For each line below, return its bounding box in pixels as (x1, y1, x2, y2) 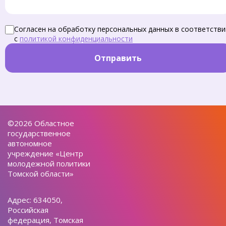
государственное (8, 128, 71, 138)
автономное (8, 138, 52, 148)
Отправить (94, 52, 142, 64)
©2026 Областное (8, 118, 74, 128)
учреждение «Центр (8, 148, 83, 158)
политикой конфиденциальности (20, 33, 133, 43)
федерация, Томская (8, 214, 83, 225)
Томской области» (8, 168, 74, 179)
